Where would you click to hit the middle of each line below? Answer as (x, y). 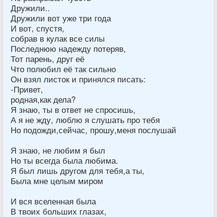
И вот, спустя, (38, 28)
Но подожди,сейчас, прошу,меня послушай (93, 130)
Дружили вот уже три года (61, 18)
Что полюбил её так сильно (63, 69)
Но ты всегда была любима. (64, 160)
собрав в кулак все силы (58, 38)
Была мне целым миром (57, 180)
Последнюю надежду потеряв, (68, 48)
